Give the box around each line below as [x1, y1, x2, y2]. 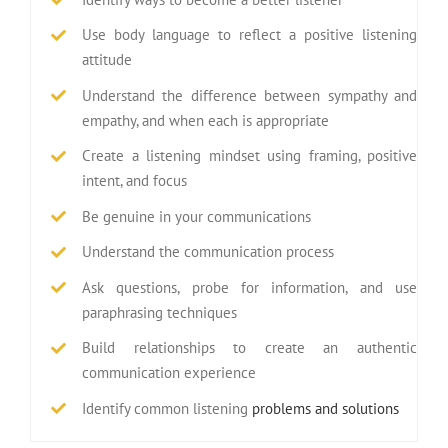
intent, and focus [82, 171, 187, 191]
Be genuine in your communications [82, 206, 311, 226]
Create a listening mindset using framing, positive [82, 146, 417, 166]
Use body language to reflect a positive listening [82, 25, 417, 45]
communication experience [82, 363, 256, 383]
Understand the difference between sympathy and [82, 85, 417, 105]
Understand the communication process [82, 242, 334, 262]
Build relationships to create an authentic [82, 338, 417, 358]
